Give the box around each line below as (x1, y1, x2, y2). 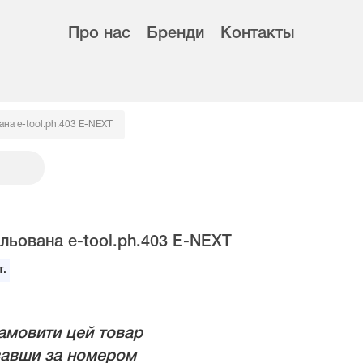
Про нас (68, 27, 130, 41)
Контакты (220, 27, 294, 41)
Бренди (147, 27, 204, 41)
